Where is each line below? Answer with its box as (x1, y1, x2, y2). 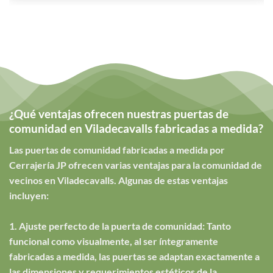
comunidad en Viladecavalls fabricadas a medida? (9, 121, 263, 136)
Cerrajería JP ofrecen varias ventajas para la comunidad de (9, 158, 262, 171)
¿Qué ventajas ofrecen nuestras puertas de (9, 107, 229, 121)
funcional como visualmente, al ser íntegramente (9, 235, 218, 247)
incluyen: (9, 189, 49, 201)
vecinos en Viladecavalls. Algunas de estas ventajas (9, 174, 228, 186)
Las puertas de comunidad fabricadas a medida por (9, 143, 225, 155)
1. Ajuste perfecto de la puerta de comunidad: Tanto (9, 219, 231, 232)
